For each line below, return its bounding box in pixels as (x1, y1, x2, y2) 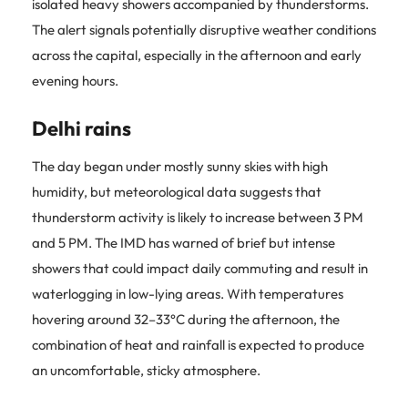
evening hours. (32, 71, 118, 89)
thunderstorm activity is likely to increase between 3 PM (32, 208, 363, 226)
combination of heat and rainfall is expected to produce (32, 335, 364, 353)
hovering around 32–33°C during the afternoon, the (32, 310, 340, 328)
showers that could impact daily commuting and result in (32, 259, 368, 277)
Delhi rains (32, 115, 131, 141)
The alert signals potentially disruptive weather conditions (32, 20, 376, 38)
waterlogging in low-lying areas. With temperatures (32, 284, 343, 302)
